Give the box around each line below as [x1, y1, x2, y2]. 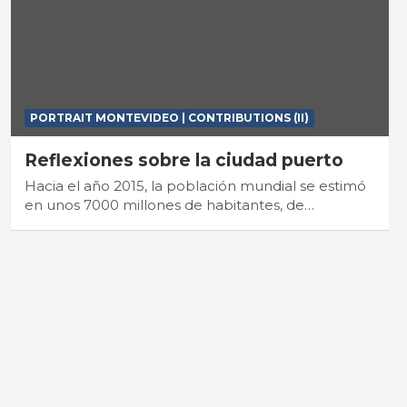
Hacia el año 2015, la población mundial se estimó [25, 177, 366, 195]
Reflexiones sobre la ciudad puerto [25, 150, 343, 172]
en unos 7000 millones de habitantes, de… [25, 196, 314, 214]
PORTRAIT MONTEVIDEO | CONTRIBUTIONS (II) [30, 111, 309, 125]
